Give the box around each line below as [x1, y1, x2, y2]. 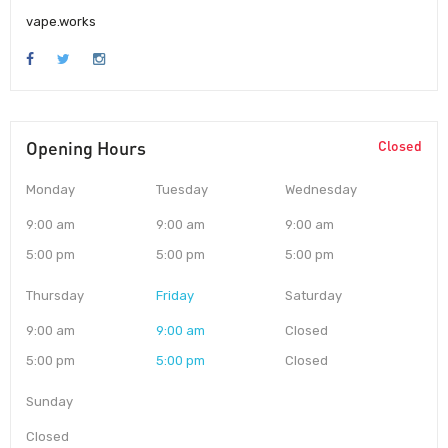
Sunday [26, 394, 73, 410]
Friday [155, 288, 194, 304]
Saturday [285, 288, 343, 304]
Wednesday [285, 182, 358, 198]
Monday [26, 182, 75, 198]
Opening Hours [26, 137, 146, 160]
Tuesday [155, 182, 208, 198]
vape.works [26, 14, 96, 30]
